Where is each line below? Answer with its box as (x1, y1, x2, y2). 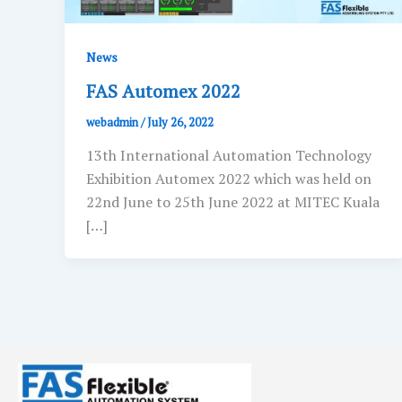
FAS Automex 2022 (86, 78, 240, 103)
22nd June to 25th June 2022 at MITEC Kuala (86, 192, 380, 213)
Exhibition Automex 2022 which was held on (86, 169, 371, 189)
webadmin (86, 113, 141, 130)
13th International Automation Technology (86, 145, 371, 166)
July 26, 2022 (147, 113, 214, 130)
